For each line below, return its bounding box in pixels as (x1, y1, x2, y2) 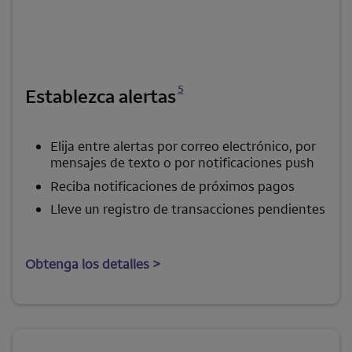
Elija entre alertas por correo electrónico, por (50, 137, 316, 156)
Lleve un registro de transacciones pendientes (50, 200, 325, 218)
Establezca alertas (25, 84, 176, 108)
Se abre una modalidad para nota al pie (177, 65, 191, 79)
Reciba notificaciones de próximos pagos (50, 177, 295, 195)
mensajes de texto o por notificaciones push (50, 154, 313, 172)
